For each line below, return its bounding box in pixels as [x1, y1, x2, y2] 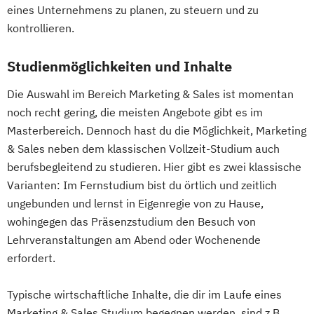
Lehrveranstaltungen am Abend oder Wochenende [7, 233, 261, 247]
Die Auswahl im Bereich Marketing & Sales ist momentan [7, 87, 294, 102]
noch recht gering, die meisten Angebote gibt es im [7, 105, 263, 120]
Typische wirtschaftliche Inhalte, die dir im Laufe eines [7, 287, 282, 302]
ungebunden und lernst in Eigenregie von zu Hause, [7, 196, 264, 211]
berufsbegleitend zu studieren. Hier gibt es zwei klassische [7, 160, 301, 175]
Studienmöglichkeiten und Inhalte [7, 57, 232, 76]
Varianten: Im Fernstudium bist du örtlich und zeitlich [7, 178, 277, 193]
